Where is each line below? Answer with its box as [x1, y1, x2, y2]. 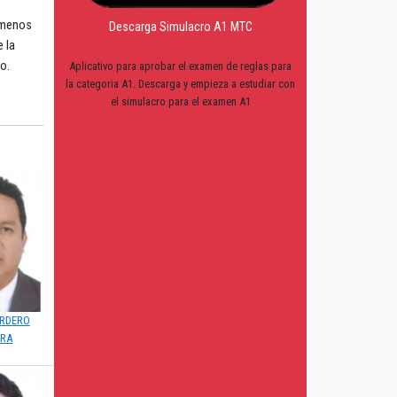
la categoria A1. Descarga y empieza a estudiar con [66, 77, 295, 91]
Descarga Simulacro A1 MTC [108, 19, 253, 35]
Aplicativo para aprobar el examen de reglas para [69, 59, 292, 74]
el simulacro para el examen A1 [110, 95, 251, 109]
